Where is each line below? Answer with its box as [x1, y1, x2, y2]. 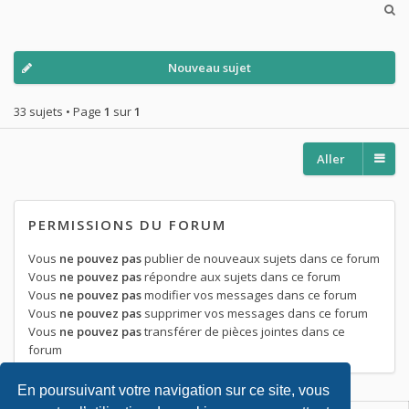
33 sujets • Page [14, 103, 104, 121]
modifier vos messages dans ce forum [142, 287, 357, 304]
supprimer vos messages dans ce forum [142, 305, 368, 322]
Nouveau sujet [168, 58, 251, 76]
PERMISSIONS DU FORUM [28, 215, 226, 235]
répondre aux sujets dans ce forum [142, 268, 341, 286]
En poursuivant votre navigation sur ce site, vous [17, 382, 330, 398]
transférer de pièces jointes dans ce [142, 323, 345, 341]
